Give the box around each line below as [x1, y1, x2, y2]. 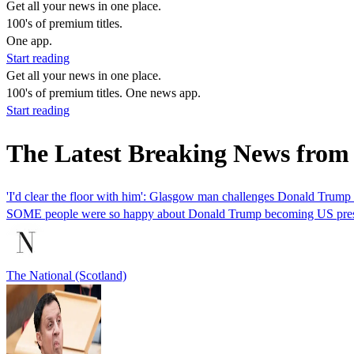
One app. [6, 34, 52, 47]
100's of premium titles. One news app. [6, 86, 201, 100]
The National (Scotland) [6, 268, 126, 282]
